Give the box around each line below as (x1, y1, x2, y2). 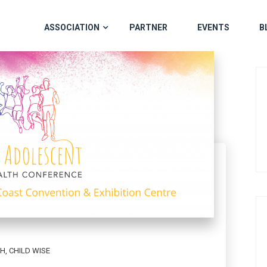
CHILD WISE (9, 246, 50, 255)
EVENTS (197, 22, 229, 32)
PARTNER (129, 22, 167, 32)
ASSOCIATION (44, 22, 100, 32)
